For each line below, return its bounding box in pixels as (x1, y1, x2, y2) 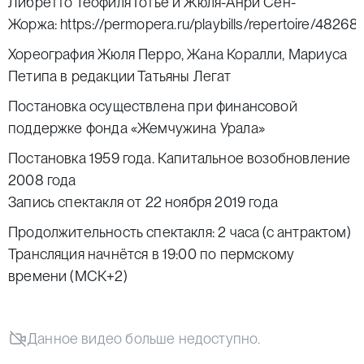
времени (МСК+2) (8, 267, 128, 284)
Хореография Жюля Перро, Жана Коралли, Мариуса (8, 45, 348, 63)
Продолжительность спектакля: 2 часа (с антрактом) (8, 223, 351, 240)
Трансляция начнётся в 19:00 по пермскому (8, 245, 295, 262)
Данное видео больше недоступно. (28, 330, 261, 347)
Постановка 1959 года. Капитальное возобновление (8, 149, 351, 167)
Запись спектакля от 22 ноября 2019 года (8, 193, 279, 210)
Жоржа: (8, 15, 61, 32)
